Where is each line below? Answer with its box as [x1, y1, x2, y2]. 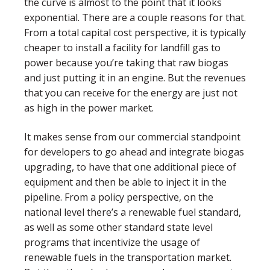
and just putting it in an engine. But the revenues [24, 71, 246, 85]
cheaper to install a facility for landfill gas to [24, 41, 221, 55]
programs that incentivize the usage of [24, 235, 200, 249]
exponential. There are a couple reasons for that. [24, 11, 246, 25]
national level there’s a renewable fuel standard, [24, 205, 241, 219]
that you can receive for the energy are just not [24, 86, 237, 100]
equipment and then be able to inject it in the [24, 175, 227, 189]
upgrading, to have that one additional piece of [24, 160, 236, 174]
